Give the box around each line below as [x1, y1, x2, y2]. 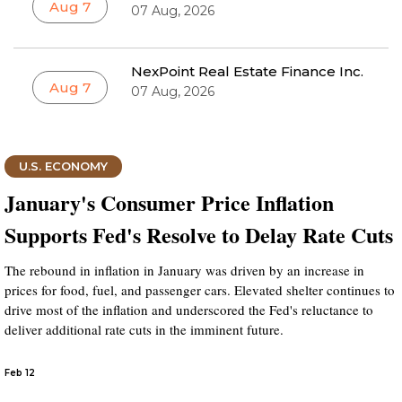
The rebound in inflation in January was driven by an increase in [4, 261, 364, 279]
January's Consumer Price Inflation [4, 187, 334, 218]
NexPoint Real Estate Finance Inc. [131, 63, 363, 80]
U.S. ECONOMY [19, 159, 108, 173]
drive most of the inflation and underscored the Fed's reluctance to [4, 301, 373, 319]
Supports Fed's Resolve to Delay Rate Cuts [4, 219, 393, 250]
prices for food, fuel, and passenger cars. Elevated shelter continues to [4, 281, 395, 299]
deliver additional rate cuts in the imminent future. [4, 320, 284, 338]
